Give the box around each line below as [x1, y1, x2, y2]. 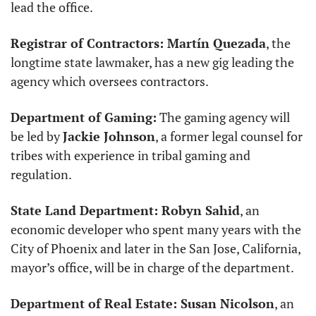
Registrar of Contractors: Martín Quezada [11, 35, 266, 52]
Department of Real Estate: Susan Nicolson [11, 295, 274, 312]
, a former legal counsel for [155, 128, 303, 145]
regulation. [11, 166, 74, 183]
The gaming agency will [157, 109, 290, 126]
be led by [11, 128, 63, 145]
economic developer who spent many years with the [11, 221, 301, 238]
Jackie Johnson [63, 128, 155, 145]
